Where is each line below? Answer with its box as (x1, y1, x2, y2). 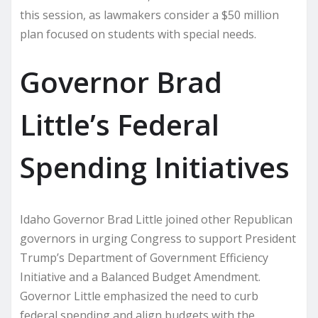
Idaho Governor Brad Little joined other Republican (20, 211, 292, 227)
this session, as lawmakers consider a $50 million (20, 6, 279, 23)
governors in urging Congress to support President (20, 230, 296, 246)
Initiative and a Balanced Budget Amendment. (20, 268, 261, 285)
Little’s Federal (20, 104, 219, 144)
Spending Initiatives (20, 147, 290, 187)
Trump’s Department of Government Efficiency (20, 249, 268, 265)
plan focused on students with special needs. (20, 26, 256, 42)
